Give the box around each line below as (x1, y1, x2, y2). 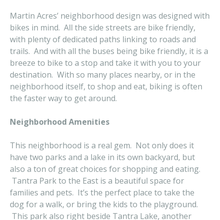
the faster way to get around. (10, 93, 117, 104)
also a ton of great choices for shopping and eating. (10, 164, 200, 174)
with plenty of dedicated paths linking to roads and (10, 34, 196, 45)
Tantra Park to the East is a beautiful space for (10, 175, 184, 186)
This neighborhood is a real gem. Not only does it (10, 140, 194, 151)
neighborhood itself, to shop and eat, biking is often (10, 81, 202, 92)
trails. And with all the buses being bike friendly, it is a (10, 46, 208, 56)
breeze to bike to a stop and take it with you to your (10, 57, 201, 68)
